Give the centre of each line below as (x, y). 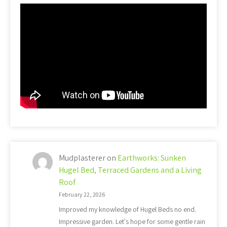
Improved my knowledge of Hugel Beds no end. (127, 210)
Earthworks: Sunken (152, 158)
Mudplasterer (82, 158)
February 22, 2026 (82, 195)
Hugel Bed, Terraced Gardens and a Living (130, 170)
